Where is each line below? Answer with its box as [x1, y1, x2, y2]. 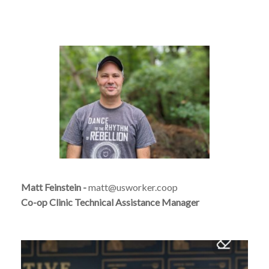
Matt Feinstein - [21, 181, 88, 193]
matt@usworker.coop [88, 181, 178, 193]
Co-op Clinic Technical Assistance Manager [21, 196, 199, 208]
